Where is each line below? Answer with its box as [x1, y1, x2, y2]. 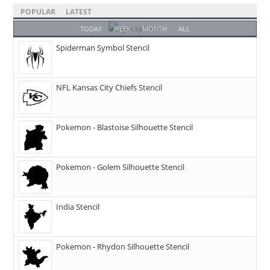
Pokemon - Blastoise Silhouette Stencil [56, 122, 193, 133]
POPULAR [20, 7, 56, 17]
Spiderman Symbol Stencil [56, 42, 150, 54]
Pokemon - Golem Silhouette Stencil [56, 162, 185, 173]
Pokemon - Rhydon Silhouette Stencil [56, 241, 190, 253]
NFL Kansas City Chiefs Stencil [56, 82, 163, 93]
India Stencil [56, 201, 100, 213]
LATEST [66, 7, 92, 17]
